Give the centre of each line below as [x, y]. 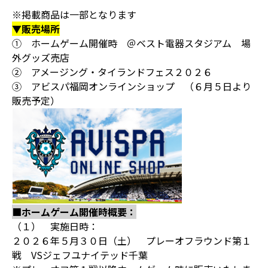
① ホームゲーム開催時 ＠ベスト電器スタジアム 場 [131, 43]
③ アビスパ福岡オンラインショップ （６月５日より [132, 86]
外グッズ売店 [41, 57]
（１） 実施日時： [55, 226]
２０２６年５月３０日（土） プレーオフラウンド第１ [132, 240]
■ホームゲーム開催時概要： [74, 212]
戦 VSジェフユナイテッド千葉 [80, 255]
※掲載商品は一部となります [74, 14]
